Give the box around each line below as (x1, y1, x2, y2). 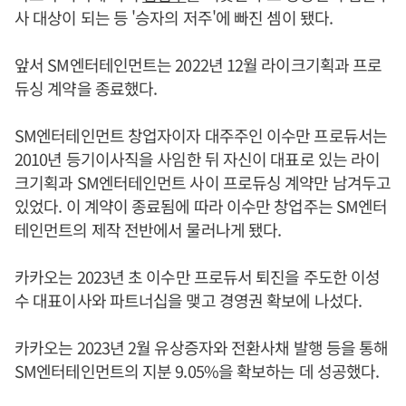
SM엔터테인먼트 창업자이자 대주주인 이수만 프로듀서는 (14, 122, 387, 147)
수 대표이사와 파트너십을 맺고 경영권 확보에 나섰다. (14, 287, 362, 312)
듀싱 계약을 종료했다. (14, 75, 158, 100)
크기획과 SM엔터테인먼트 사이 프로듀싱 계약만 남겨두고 (14, 169, 391, 194)
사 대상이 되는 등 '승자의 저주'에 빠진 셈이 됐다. (14, 5, 333, 29)
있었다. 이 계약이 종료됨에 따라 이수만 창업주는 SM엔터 (14, 193, 388, 217)
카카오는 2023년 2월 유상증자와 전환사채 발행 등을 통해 (14, 334, 389, 359)
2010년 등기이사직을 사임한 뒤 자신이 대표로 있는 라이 (14, 146, 381, 170)
